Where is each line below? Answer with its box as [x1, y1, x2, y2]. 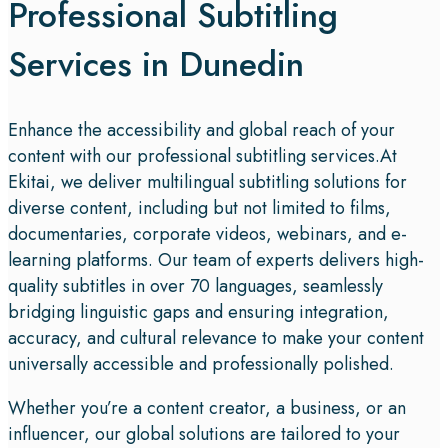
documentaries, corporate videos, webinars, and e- [8, 221, 407, 248]
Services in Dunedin [8, 40, 304, 90]
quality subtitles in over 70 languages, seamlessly [8, 273, 383, 300]
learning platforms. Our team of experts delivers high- [8, 247, 424, 274]
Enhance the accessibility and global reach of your [8, 117, 395, 144]
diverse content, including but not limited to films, [8, 195, 391, 222]
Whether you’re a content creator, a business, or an [8, 395, 406, 422]
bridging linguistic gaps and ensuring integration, [8, 299, 389, 326]
